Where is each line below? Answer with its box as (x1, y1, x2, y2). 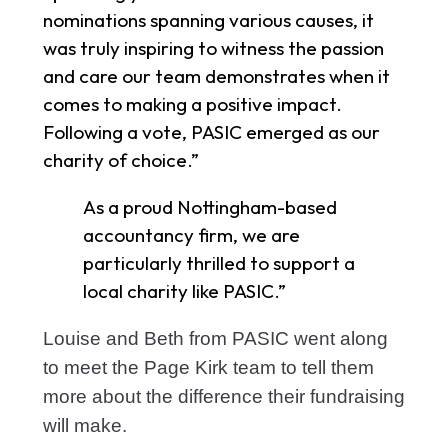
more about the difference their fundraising (42, 386, 405, 408)
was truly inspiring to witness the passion (42, 36, 384, 61)
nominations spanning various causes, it (42, 8, 374, 33)
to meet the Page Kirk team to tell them (42, 357, 374, 379)
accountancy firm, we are (82, 223, 300, 248)
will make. (42, 415, 127, 437)
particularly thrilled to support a (82, 251, 355, 276)
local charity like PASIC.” (82, 279, 286, 304)
